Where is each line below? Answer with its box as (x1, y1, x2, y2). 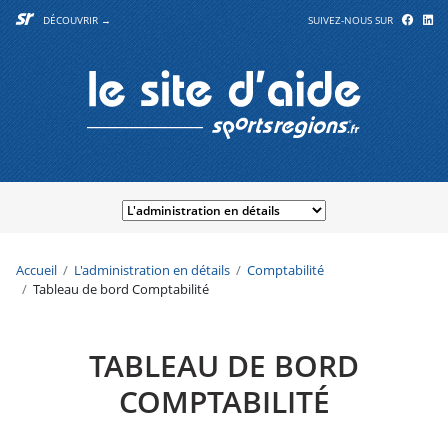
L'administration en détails (74, 260, 231, 279)
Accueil (16, 260, 58, 279)
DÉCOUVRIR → (43, 14, 111, 27)
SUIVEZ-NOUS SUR (308, 14, 402, 27)
